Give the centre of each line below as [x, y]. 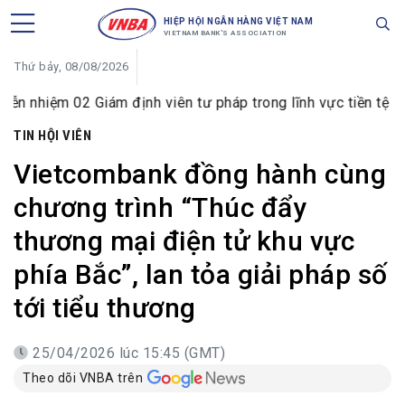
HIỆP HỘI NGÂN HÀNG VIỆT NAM [238, 21]
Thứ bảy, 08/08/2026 [72, 66]
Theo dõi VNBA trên [83, 378]
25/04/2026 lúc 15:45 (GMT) [129, 353]
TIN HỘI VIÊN [52, 136]
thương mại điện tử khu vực [184, 241]
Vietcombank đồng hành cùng [200, 174]
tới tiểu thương [105, 308]
